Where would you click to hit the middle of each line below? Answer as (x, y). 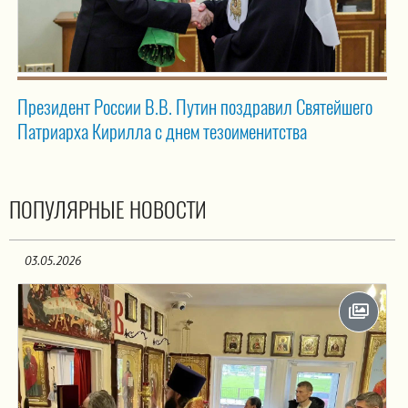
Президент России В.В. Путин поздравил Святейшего (195, 107)
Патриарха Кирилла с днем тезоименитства (162, 131)
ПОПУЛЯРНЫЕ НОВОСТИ (108, 209)
